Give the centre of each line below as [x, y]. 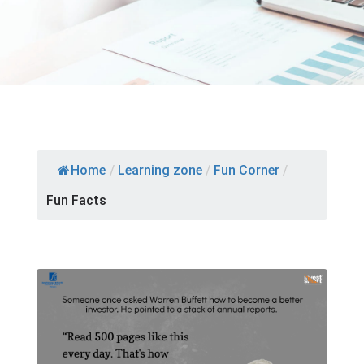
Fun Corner [246, 171]
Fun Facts [76, 201]
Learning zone [160, 171]
